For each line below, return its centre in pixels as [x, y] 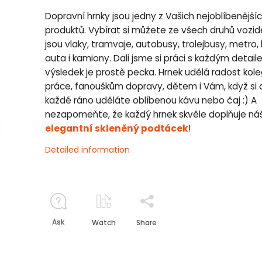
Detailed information [87, 150]
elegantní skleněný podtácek [117, 128]
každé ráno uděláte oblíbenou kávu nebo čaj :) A [151, 100]
